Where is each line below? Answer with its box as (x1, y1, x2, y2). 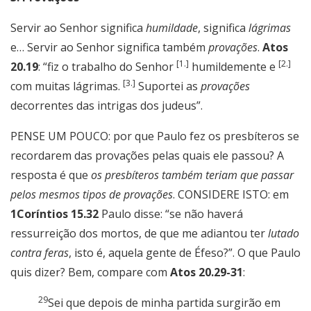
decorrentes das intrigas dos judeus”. (10, 98, 203, 114)
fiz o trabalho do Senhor (47, 59, 174, 75)
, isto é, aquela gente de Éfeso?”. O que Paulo (69, 245, 301, 261)
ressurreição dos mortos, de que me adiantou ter (10, 226, 268, 242)
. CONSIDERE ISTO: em (173, 187, 289, 203)
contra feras (10, 245, 69, 261)
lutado (268, 226, 299, 242)
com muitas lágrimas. (10, 78, 123, 94)
